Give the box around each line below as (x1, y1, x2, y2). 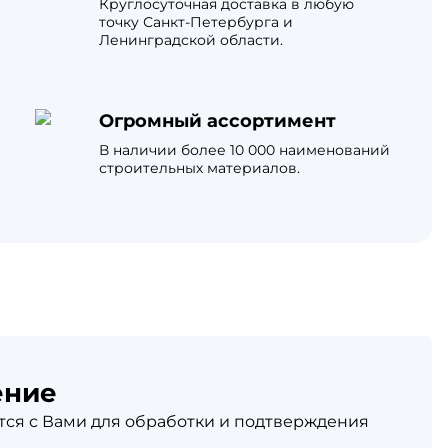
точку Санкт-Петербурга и (98, 13, 293, 31)
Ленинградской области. (98, 31, 283, 49)
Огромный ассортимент (98, 110, 336, 132)
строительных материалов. (98, 159, 300, 177)
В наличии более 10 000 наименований (98, 141, 390, 159)
